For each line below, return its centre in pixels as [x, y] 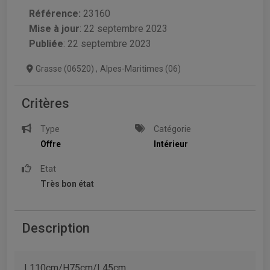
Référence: [55, 14]
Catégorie [173, 129]
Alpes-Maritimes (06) [140, 69]
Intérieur [171, 144]
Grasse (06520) [66, 69]
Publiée [46, 44]
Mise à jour [54, 29]
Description [56, 228]
